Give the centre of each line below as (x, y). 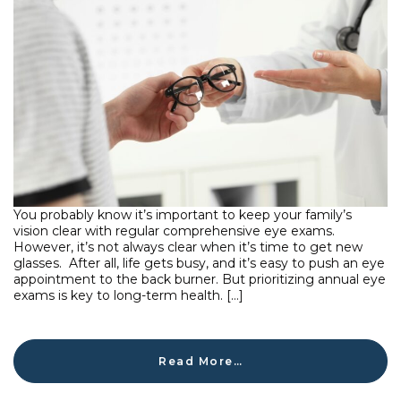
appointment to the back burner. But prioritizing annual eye (200, 280)
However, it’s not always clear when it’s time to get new (188, 247)
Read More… (200, 361)
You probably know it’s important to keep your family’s (183, 215)
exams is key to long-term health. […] (128, 296)
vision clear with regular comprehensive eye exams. (174, 231)
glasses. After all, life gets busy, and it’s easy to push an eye (199, 264)
